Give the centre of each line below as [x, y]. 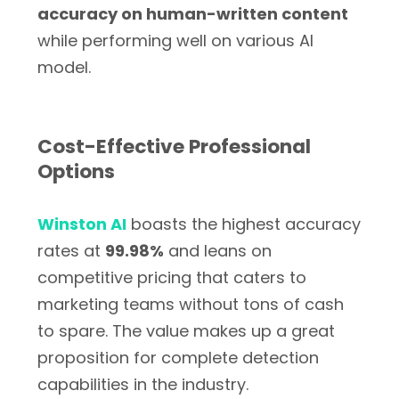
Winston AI [82, 224]
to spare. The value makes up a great [186, 331]
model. [64, 67]
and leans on [218, 251]
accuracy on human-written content [193, 14]
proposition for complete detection [178, 358]
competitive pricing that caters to [172, 277]
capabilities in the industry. [143, 384]
